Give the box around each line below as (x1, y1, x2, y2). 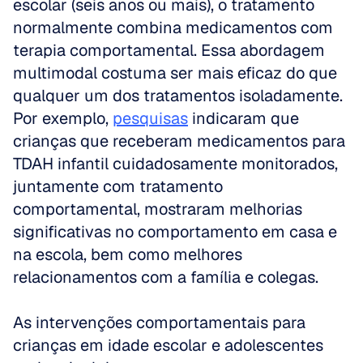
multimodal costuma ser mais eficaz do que (13, 62, 337, 83)
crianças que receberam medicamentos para (13, 130, 345, 152)
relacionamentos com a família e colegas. (13, 267, 318, 288)
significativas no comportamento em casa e (13, 221, 337, 242)
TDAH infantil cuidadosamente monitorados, (13, 153, 338, 174)
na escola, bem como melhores (13, 244, 242, 265)
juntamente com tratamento (13, 176, 223, 197)
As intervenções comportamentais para (13, 312, 305, 333)
